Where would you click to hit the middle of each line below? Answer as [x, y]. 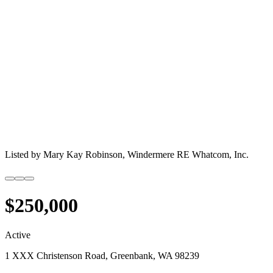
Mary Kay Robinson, [85, 155]
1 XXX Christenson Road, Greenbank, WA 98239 [102, 256]
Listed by [24, 155]
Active [18, 235]
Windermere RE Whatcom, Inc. [188, 155]
